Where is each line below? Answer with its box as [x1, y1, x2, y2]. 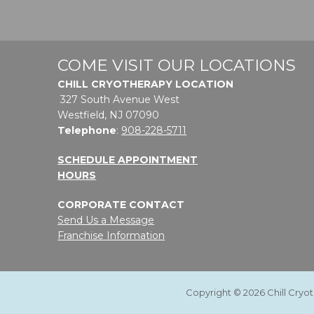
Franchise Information [57, 229, 165, 243]
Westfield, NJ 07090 [57, 109, 160, 122]
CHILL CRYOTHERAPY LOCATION [57, 78, 234, 91]
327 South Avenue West [60, 93, 180, 107]
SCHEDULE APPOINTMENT [57, 153, 198, 167]
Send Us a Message [57, 214, 155, 227]
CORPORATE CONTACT [57, 198, 185, 212]
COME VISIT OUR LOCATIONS [57, 55, 296, 76]
